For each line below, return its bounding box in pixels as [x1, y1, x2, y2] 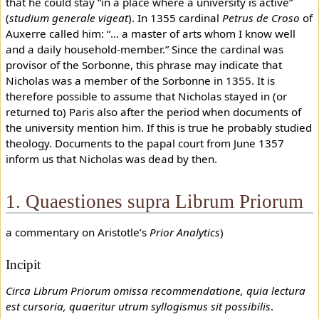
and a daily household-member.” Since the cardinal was [5, 41, 283, 56]
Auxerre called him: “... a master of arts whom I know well [5, 26, 296, 41]
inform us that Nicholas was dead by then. [5, 151, 217, 166]
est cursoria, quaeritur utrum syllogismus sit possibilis [5, 299, 271, 314]
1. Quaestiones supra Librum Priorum [5, 190, 303, 212]
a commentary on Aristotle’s [5, 225, 150, 240]
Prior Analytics [149, 225, 220, 240]
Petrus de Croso [221, 10, 300, 25]
